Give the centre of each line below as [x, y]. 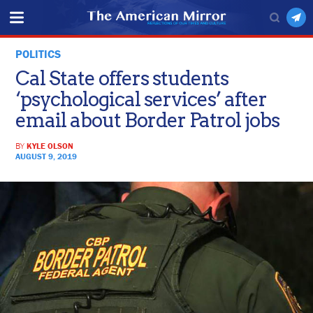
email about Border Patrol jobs [148, 121]
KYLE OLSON [50, 146]
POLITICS [38, 54]
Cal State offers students [122, 79]
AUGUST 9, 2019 [46, 156]
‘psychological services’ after [141, 100]
